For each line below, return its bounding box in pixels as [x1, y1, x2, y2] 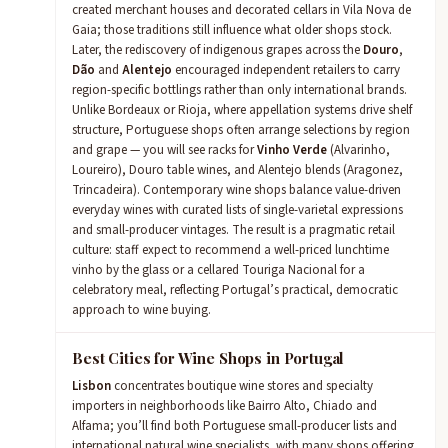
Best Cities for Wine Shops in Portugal [72, 348, 345, 368]
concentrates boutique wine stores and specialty [111, 377, 373, 395]
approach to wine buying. [72, 301, 211, 319]
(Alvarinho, [327, 141, 390, 159]
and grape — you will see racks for [72, 141, 257, 159]
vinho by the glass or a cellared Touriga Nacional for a [72, 261, 365, 279]
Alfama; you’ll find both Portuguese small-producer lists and [72, 417, 397, 435]
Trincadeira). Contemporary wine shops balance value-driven [72, 181, 401, 199]
